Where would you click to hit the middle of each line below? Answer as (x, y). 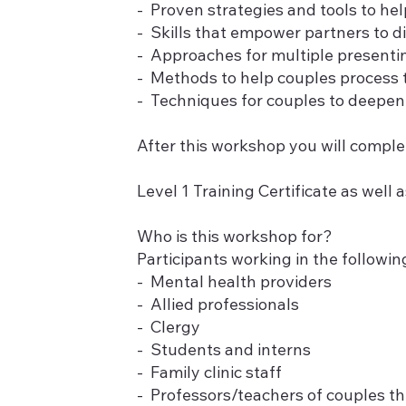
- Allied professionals (217, 307)
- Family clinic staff (209, 375)
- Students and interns (223, 352)
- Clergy (168, 329)
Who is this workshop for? (236, 239)
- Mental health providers (234, 284)
